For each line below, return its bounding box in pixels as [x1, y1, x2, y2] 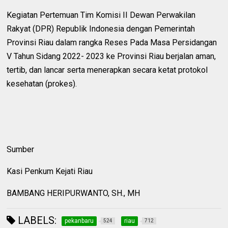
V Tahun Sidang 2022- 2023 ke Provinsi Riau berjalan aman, [7, 51, 216, 61]
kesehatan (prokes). [7, 78, 77, 89]
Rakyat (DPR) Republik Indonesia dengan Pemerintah [7, 23, 195, 34]
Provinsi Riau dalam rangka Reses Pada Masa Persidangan [7, 37, 217, 47]
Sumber [7, 144, 35, 154]
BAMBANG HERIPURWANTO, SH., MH [7, 188, 140, 198]
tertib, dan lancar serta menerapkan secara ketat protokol [7, 65, 208, 75]
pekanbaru [65, 217, 94, 224]
